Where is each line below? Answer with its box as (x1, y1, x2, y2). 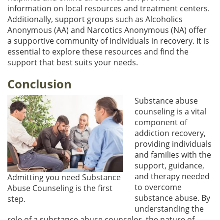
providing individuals (135, 138, 212, 149)
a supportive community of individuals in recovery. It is (7, 35, 209, 46)
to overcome (135, 181, 182, 192)
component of (135, 116, 187, 128)
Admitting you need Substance (7, 172, 121, 183)
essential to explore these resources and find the (7, 46, 189, 57)
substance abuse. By (135, 192, 210, 203)
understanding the (135, 203, 204, 214)
